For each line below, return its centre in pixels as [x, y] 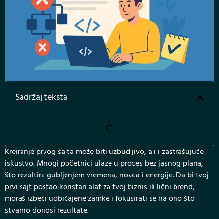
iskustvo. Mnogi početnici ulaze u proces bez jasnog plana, [104, 164]
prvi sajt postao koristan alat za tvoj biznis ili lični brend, [100, 187]
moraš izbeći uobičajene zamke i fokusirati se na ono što [100, 199]
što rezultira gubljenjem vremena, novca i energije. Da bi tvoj [107, 176]
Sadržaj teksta [41, 98]
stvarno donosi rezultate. [47, 211]
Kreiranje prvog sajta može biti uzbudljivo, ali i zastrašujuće [104, 152]
